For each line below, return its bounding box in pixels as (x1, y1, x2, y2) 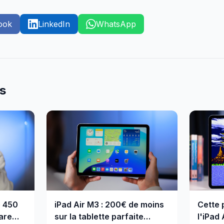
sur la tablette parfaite (54, 211, 144, 221)
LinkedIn (38, 19, 70, 29)
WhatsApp (96, 19, 136, 29)
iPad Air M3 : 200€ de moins (54, 199, 164, 209)
